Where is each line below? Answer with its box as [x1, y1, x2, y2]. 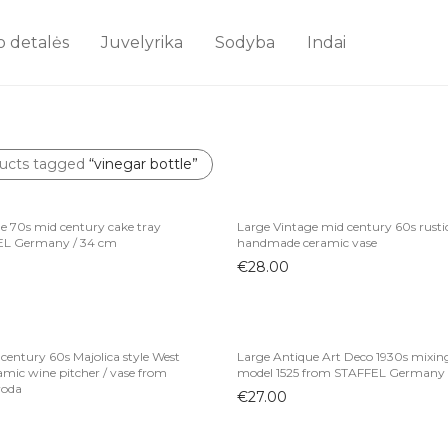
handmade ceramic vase [236, 235, 377, 250]
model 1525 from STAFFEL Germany [236, 365, 445, 380]
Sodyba [215, 33, 275, 53]
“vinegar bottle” [88, 155, 198, 173]
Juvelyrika [101, 33, 183, 53]
